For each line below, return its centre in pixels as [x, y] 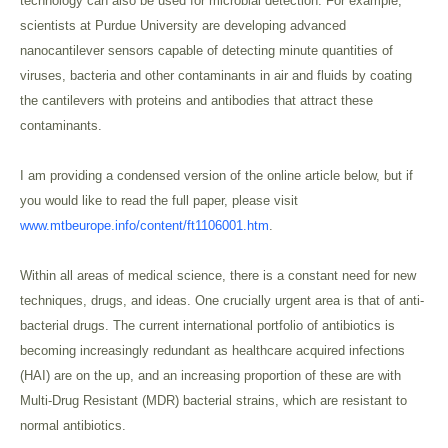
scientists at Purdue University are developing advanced [183, 25]
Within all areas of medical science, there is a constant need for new [218, 275]
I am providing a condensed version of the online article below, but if [216, 175]
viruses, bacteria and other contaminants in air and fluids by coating [216, 75]
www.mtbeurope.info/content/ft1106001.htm [144, 225]
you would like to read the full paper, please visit [159, 200]
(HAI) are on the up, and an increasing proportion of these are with [210, 375]
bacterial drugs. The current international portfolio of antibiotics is [207, 325]
